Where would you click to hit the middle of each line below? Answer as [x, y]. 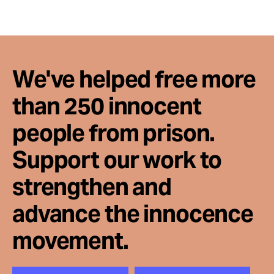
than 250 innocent [107, 106]
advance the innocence [133, 214]
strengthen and [92, 187]
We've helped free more [134, 79]
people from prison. [114, 133]
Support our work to [117, 160]
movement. [70, 241]
